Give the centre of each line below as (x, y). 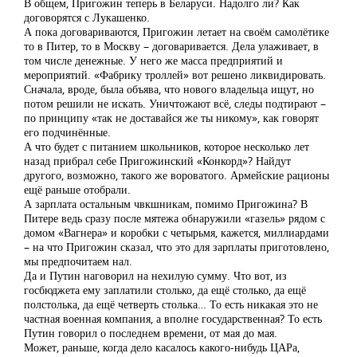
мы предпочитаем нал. (78, 261)
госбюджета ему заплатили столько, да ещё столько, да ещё (165, 290)
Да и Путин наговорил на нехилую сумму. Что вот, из (155, 275)
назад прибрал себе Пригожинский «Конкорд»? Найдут (157, 161)
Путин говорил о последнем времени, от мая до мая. (151, 333)
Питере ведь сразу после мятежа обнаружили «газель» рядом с (175, 218)
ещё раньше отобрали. (77, 189)
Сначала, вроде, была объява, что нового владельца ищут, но (169, 89)
